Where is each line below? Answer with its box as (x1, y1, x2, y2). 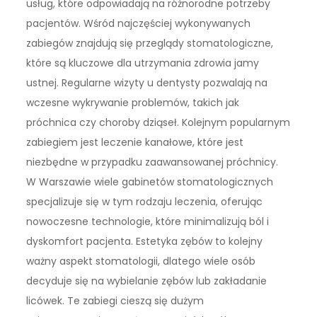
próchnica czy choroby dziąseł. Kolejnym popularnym (26, 115, 291, 129)
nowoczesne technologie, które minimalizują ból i (26, 214, 270, 229)
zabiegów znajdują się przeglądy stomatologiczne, (26, 35, 274, 50)
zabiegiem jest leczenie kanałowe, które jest (26, 134, 244, 149)
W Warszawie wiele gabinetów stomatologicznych (26, 174, 274, 189)
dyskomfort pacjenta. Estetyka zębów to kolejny (26, 234, 263, 248)
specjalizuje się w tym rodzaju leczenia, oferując (26, 194, 263, 209)
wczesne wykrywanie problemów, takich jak (26, 95, 240, 110)
